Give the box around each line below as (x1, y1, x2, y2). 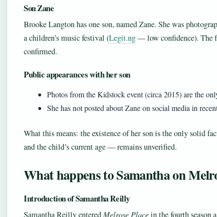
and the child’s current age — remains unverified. (24, 141, 177, 152)
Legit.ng (109, 32, 136, 43)
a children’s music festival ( (24, 32, 109, 43)
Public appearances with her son (24, 68, 130, 80)
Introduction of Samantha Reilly (24, 192, 130, 204)
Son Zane (24, 2, 54, 14)
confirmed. (24, 46, 57, 57)
